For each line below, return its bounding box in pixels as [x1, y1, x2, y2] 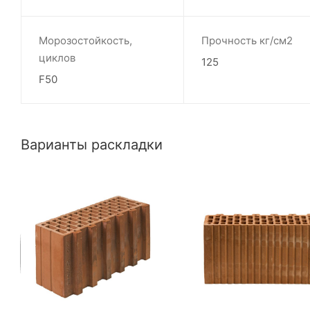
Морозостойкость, [39, 33, 132, 47]
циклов [39, 51, 75, 64]
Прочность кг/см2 [201, 33, 293, 47]
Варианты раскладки [21, 136, 163, 153]
